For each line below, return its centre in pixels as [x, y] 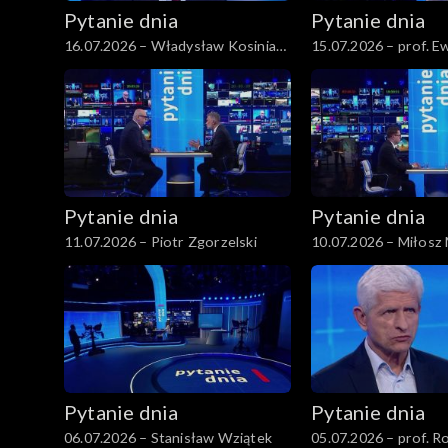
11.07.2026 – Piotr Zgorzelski [160, 242]
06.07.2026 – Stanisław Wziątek [168, 437]
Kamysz [89, 67]
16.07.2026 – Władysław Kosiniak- [177, 46]
